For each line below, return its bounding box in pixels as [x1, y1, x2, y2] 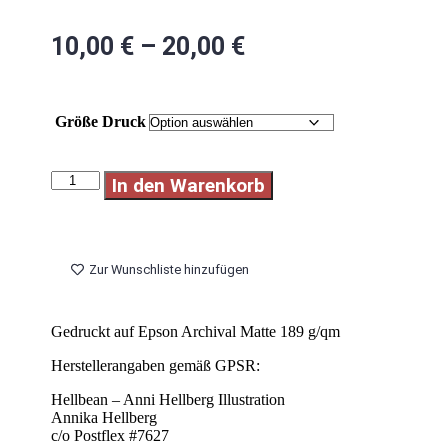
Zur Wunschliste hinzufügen [88, 262, 249, 278]
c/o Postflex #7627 [51, 427, 170, 445]
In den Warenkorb [111, 174, 265, 198]
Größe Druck [54, 113, 146, 131]
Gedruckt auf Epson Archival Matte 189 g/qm [51, 323, 341, 341]
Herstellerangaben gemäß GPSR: [51, 357, 261, 375]
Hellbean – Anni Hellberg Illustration [51, 391, 286, 409]
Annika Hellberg [51, 409, 158, 427]
